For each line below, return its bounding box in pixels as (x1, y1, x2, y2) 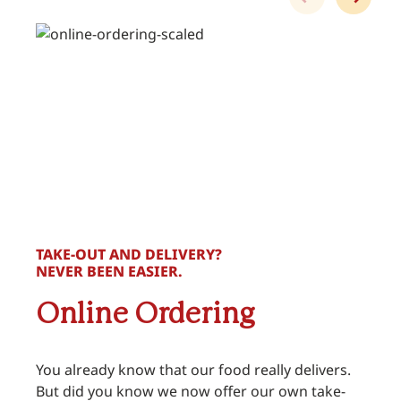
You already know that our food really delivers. (36, 359, 352, 380)
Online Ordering (36, 300, 256, 329)
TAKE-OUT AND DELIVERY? (36, 243, 223, 264)
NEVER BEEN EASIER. (36, 260, 183, 281)
